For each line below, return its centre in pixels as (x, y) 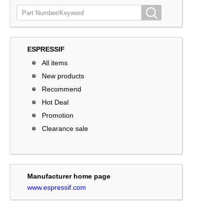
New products (63, 76)
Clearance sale (65, 128)
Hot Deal (55, 102)
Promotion (58, 115)
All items (55, 63)
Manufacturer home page (69, 176)
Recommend (62, 89)
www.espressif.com (57, 187)
